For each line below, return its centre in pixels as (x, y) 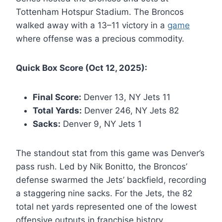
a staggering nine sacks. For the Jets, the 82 (104, 194)
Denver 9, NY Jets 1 (101, 124)
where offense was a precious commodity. (100, 39)
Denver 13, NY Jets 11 (126, 97)
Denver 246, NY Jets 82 (130, 111)
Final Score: (57, 97)
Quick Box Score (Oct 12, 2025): (82, 68)
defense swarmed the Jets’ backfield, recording (111, 180)
